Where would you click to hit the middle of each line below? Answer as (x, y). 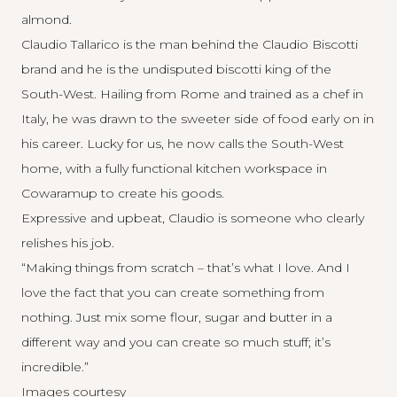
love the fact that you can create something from (173, 292)
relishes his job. (68, 243)
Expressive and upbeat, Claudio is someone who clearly (193, 218)
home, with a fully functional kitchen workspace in (174, 168)
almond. (47, 19)
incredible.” (55, 367)
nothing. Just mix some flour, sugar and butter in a (177, 317)
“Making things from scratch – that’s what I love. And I (186, 268)
